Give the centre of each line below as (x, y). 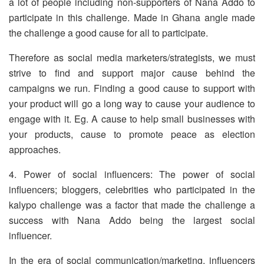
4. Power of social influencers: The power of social (132, 174)
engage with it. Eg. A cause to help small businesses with (132, 119)
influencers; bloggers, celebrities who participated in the (132, 190)
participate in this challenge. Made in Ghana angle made (132, 18)
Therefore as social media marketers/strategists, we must (132, 58)
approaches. (35, 150)
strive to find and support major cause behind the (132, 73)
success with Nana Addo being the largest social (132, 220)
